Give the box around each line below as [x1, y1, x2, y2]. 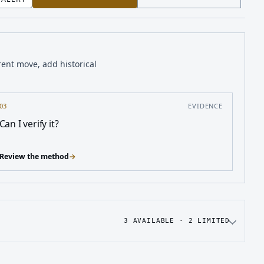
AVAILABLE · [128, 216, 189, 225]
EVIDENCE [188, 101, 223, 110]
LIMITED [193, 216, 230, 225]
